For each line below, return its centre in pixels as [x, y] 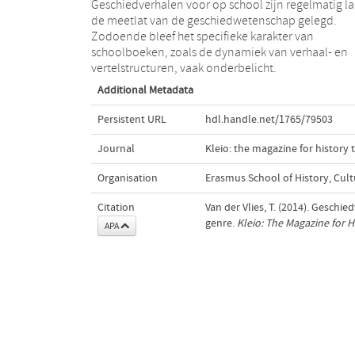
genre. [221, 223]
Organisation [127, 178]
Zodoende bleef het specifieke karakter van [202, 36]
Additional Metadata [145, 90]
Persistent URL [132, 119]
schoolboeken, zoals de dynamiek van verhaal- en [219, 52]
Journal [116, 149]
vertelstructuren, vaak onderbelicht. [183, 68]
